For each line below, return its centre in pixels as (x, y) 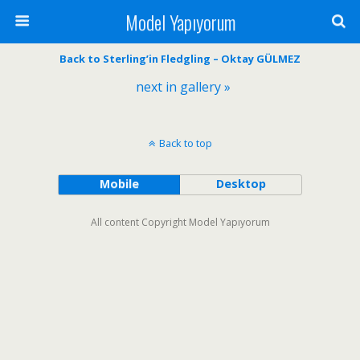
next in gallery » (183, 87)
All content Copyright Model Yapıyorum (180, 222)
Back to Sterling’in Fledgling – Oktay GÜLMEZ (180, 59)
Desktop (241, 184)
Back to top (185, 143)
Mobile (119, 184)
